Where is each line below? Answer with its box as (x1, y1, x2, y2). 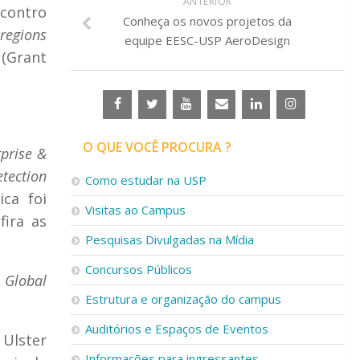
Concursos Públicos (85, 261, 192, 277)
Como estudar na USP (85, 172, 207, 188)
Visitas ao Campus (85, 202, 186, 218)
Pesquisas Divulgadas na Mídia (85, 231, 254, 247)
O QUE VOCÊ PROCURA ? (83, 138, 231, 156)
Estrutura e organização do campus (85, 291, 281, 307)
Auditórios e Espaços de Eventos (85, 321, 268, 337)
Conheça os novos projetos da (123, 13, 292, 29)
